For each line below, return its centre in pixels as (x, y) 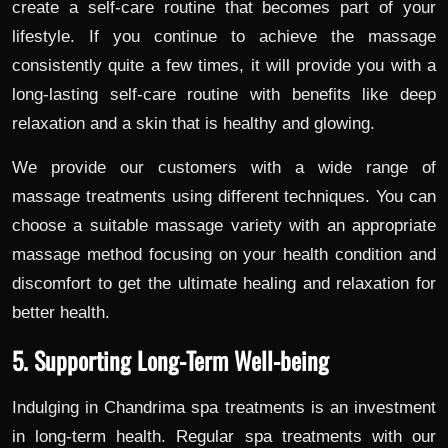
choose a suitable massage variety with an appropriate (224, 226)
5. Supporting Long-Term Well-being (170, 360)
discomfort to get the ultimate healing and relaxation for (224, 284)
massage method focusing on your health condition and (224, 255)
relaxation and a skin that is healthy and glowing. (193, 124)
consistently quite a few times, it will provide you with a (224, 66)
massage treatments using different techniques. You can (224, 197)
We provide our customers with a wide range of (224, 168)
